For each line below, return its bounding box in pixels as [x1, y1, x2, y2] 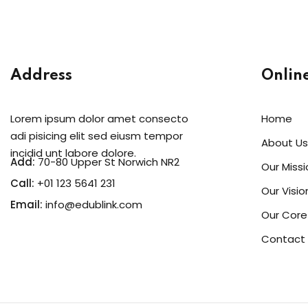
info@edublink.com [45, 197, 142, 212]
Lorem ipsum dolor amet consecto [10, 111, 188, 126]
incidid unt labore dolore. [10, 146, 136, 160]
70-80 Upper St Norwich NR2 [35, 155, 179, 169]
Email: [10, 197, 43, 212]
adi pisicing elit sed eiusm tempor [10, 129, 183, 143]
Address [10, 68, 72, 83]
